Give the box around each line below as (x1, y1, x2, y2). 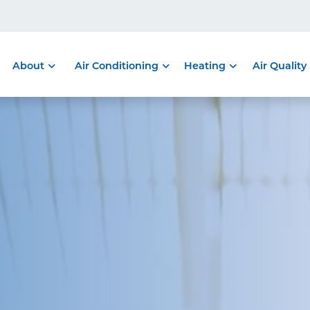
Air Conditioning (75, 59, 159, 72)
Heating (183, 59, 226, 72)
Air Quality (252, 59, 307, 72)
